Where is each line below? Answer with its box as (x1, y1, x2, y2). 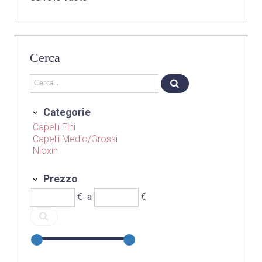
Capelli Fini (33, 122, 75, 133)
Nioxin (33, 145, 58, 156)
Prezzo (43, 173, 78, 185)
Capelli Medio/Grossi (33, 133, 118, 144)
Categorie (43, 106, 91, 118)
